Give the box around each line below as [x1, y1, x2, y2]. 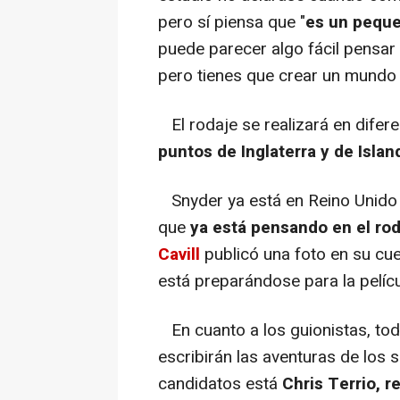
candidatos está [158, 371, 278, 396]
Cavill [158, 242, 200, 267]
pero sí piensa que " [158, 10, 305, 35]
